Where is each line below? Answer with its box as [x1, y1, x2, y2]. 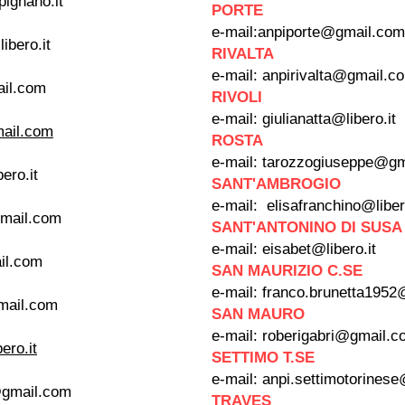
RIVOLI [212, 89, 262, 106]
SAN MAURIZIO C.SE [212, 262, 363, 279]
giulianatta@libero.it [262, 110, 396, 127]
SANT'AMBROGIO [212, 175, 341, 193]
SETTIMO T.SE [212, 349, 315, 366]
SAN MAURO [212, 306, 305, 323]
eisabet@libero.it [262, 240, 376, 258]
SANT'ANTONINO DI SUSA [212, 219, 402, 236]
